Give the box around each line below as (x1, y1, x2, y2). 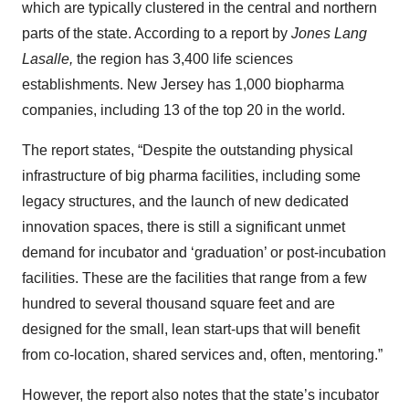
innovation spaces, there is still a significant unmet (22, 219, 345, 236)
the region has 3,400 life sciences (73, 51, 293, 68)
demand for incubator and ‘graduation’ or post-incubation (22, 245, 386, 261)
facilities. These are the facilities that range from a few (22, 270, 367, 287)
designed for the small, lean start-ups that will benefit (22, 321, 360, 338)
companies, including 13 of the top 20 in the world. (22, 102, 345, 119)
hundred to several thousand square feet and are (22, 296, 335, 312)
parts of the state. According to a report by (22, 26, 291, 42)
